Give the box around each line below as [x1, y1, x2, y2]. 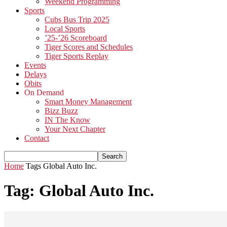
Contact [24, 134, 49, 142]
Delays [24, 70, 47, 79]
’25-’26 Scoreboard [45, 33, 107, 42]
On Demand [24, 88, 64, 97]
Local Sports [45, 24, 85, 33]
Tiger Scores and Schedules [45, 43, 133, 51]
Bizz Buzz [45, 106, 78, 115]
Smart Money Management [45, 97, 132, 106]
